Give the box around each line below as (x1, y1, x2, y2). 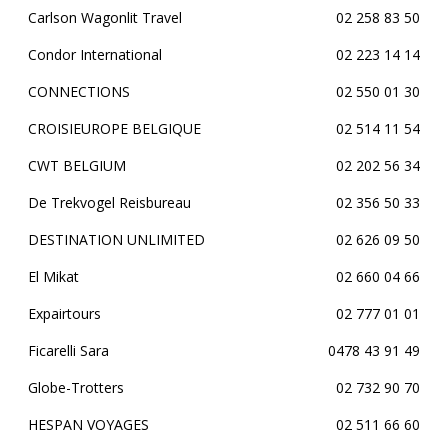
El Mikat (28, 267, 79, 286)
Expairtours (28, 304, 101, 323)
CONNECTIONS (28, 82, 130, 101)
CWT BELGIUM (28, 156, 126, 175)
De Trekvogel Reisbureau (28, 193, 191, 212)
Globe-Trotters (28, 378, 124, 397)
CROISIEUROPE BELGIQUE (28, 119, 201, 138)
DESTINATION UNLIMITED (28, 230, 205, 249)
